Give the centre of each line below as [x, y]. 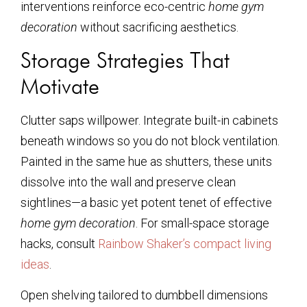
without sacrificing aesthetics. [158, 27]
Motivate [60, 86]
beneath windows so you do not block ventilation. [150, 141]
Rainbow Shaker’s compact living [185, 244]
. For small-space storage [202, 223]
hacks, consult [59, 244]
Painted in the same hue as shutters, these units [146, 162]
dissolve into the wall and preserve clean [128, 182]
